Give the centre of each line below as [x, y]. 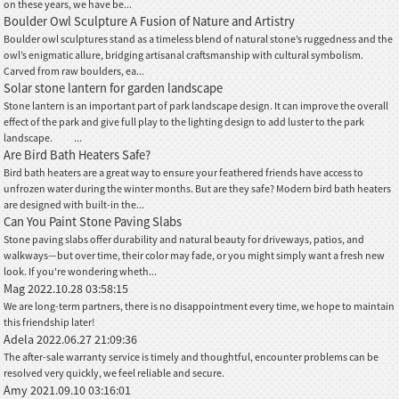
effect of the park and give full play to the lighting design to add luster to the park [184, 121]
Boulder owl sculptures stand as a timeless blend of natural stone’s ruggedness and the [199, 38]
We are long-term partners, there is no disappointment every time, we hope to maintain [199, 305]
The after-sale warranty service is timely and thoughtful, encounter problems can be [191, 356]
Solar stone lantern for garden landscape [114, 88]
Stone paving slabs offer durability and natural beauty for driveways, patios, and [184, 239]
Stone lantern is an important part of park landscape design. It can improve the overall [196, 105]
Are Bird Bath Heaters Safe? [77, 155]
